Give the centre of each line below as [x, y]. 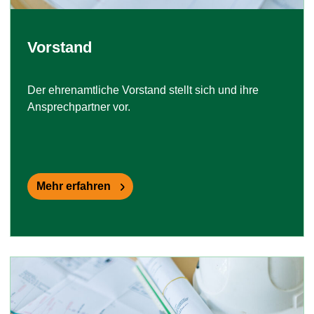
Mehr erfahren [74, 186]
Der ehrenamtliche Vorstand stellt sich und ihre [143, 90]
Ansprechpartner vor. [79, 107]
